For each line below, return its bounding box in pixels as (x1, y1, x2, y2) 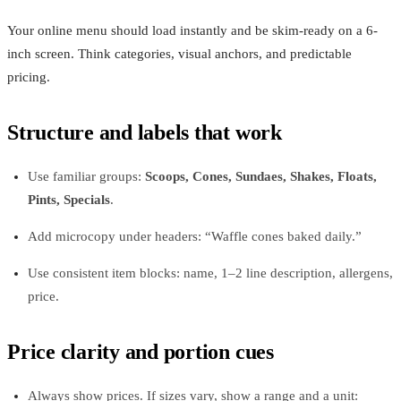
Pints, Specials (27, 192, 110, 207)
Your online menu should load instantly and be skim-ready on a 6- (7, 22, 378, 38)
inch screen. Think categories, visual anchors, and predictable (7, 46, 352, 61)
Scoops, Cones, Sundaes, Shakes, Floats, (144, 168, 377, 183)
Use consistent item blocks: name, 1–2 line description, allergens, (27, 265, 393, 280)
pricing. (7, 69, 50, 84)
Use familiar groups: (27, 168, 145, 183)
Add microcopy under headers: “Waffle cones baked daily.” (27, 228, 362, 243)
